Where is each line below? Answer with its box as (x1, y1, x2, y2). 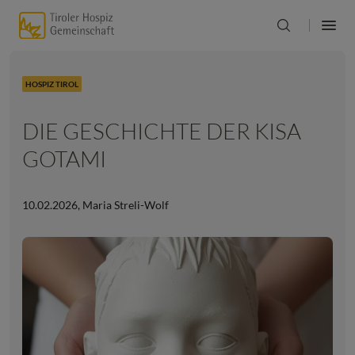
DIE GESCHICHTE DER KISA (22, 117, 301, 144)
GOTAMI (22, 145, 106, 172)
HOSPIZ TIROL (25, 79, 78, 89)
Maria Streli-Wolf (80, 198, 169, 212)
